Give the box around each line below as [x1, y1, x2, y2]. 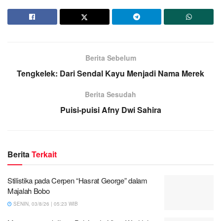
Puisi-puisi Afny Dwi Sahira [60, 104, 161, 115]
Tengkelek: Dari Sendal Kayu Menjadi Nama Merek [17, 67, 204, 79]
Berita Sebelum [85, 52, 136, 63]
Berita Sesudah [85, 89, 136, 99]
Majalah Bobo [7, 185, 50, 196]
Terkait [32, 148, 57, 160]
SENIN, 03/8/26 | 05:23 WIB [12, 200, 78, 207]
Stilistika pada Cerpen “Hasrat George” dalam [7, 175, 147, 185]
